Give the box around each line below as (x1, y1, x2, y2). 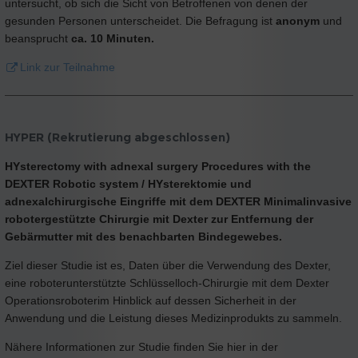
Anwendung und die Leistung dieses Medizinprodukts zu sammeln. (5, 312, 342, 325)
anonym (276, 14, 320, 27)
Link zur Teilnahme (20, 60, 115, 74)
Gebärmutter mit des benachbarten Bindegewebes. (5, 230, 282, 244)
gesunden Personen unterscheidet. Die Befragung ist (5, 14, 276, 27)
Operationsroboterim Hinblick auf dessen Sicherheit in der (5, 294, 296, 308)
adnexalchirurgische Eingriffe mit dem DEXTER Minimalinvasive (5, 195, 352, 209)
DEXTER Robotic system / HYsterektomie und (5, 177, 252, 191)
